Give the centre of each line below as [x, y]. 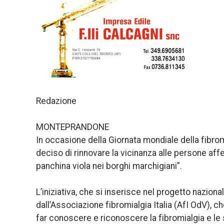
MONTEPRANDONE [72, 127]
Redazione [56, 101]
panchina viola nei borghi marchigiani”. [109, 166]
